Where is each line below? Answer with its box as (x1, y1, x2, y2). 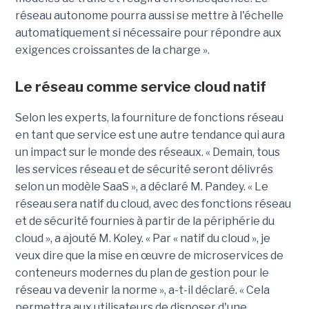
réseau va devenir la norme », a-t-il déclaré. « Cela (14, 283, 270, 297)
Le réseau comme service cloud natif (14, 79, 266, 96)
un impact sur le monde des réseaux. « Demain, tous (14, 146, 280, 159)
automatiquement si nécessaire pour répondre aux (14, 26, 281, 40)
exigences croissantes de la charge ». (14, 43, 210, 57)
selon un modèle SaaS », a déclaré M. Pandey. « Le (14, 180, 268, 194)
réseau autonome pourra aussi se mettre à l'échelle (14, 9, 283, 23)
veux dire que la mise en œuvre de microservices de (14, 249, 283, 263)
